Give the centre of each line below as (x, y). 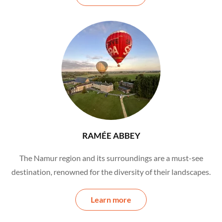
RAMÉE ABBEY (111, 136)
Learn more (111, 200)
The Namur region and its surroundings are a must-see (111, 158)
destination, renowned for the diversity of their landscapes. (111, 172)
